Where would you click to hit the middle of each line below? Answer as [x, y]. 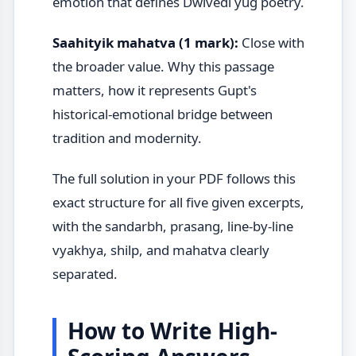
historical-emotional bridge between [162, 114]
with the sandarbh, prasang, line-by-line [172, 226]
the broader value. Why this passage [163, 66]
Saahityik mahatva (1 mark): [145, 42]
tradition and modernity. [127, 137]
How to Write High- [172, 330]
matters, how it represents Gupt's [154, 90]
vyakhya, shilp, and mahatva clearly [161, 250]
